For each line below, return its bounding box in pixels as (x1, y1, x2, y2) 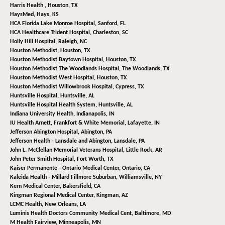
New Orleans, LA (45, 201, 86, 208)
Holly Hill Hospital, (10, 39, 58, 45)
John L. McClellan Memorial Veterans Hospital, (10, 147, 126, 154)
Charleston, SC (93, 30, 128, 36)
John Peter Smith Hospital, (10, 156, 77, 163)
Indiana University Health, (10, 111, 76, 118)
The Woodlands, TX (122, 66, 170, 72)
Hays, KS (37, 12, 59, 18)
